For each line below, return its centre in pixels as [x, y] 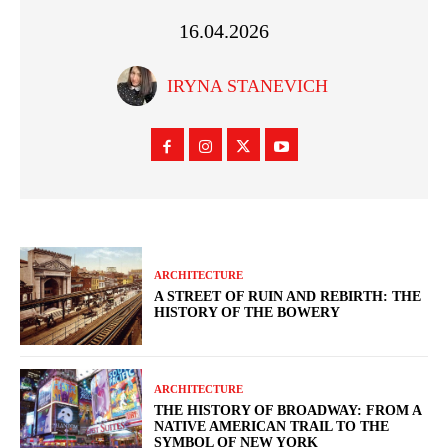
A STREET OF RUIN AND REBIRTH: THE [288, 297]
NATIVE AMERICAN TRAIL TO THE [272, 427]
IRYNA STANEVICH [247, 85]
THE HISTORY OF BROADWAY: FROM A [288, 411]
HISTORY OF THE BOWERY [247, 313]
